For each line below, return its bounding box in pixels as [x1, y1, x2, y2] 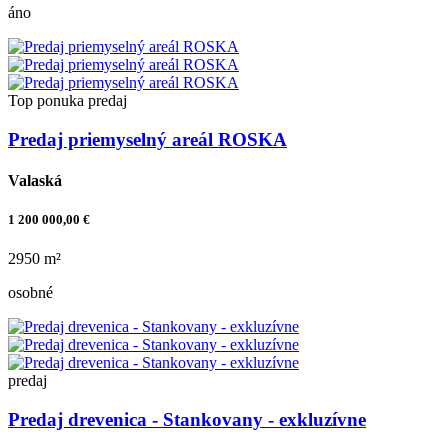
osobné [8, 284, 53, 302]
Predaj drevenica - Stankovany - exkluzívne [8, 409, 366, 430]
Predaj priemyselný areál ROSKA [8, 128, 287, 150]
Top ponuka [8, 91, 84, 109]
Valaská [8, 171, 62, 189]
